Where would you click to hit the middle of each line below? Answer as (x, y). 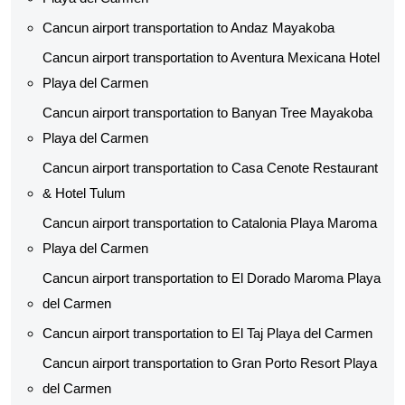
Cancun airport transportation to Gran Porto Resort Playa (210, 363)
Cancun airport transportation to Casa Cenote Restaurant (210, 168)
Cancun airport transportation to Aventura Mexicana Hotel (211, 57)
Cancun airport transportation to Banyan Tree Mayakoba (207, 113)
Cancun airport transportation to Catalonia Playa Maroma (210, 223)
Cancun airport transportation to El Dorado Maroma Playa (212, 278)
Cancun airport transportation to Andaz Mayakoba (188, 28)
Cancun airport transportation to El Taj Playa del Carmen (207, 333)
